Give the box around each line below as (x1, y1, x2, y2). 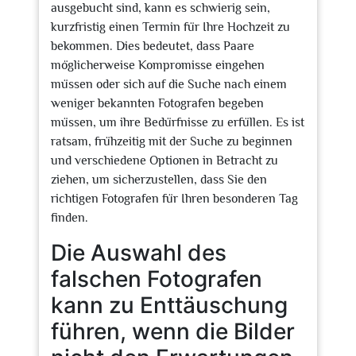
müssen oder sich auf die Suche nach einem (51, 77, 287, 91)
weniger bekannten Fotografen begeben (51, 96, 264, 110)
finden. (51, 211, 88, 225)
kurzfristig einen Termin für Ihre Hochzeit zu (51, 20, 290, 34)
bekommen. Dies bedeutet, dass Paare (51, 39, 254, 53)
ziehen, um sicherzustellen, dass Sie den (51, 172, 267, 187)
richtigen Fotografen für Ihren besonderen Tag (51, 192, 298, 206)
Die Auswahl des (51, 239, 226, 266)
